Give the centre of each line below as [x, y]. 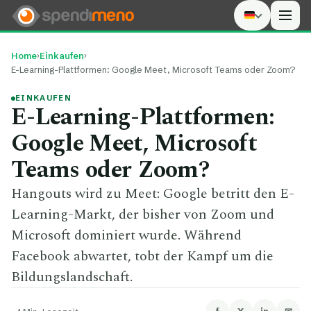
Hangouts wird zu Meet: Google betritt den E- [153, 194]
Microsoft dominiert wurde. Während [126, 235]
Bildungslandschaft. [72, 277]
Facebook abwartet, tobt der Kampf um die [142, 256]
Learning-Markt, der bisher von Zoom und [143, 215]
